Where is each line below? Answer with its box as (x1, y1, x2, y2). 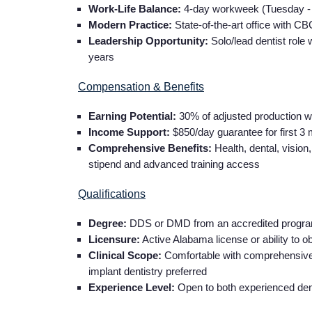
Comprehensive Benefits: (88, 141, 212, 154)
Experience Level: (88, 281, 175, 293)
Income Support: (88, 125, 170, 138)
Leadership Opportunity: (88, 34, 208, 47)
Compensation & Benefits (78, 80, 204, 93)
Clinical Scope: (88, 249, 162, 261)
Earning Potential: (88, 109, 176, 122)
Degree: (88, 217, 127, 229)
